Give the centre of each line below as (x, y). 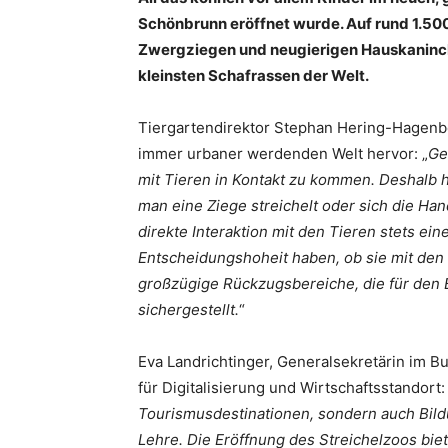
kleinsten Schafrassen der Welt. (253, 75)
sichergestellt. (188, 309)
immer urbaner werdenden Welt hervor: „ (283, 153)
